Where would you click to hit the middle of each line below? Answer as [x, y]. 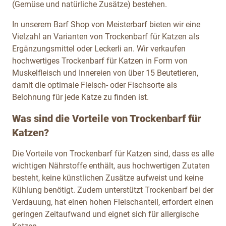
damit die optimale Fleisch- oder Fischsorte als [95, 85]
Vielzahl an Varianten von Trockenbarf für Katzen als [106, 36]
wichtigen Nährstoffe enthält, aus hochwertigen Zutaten [111, 165]
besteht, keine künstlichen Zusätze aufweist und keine [108, 178]
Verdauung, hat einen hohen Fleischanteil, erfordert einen [113, 202]
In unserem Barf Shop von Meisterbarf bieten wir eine [106, 24]
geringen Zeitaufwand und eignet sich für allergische [105, 214]
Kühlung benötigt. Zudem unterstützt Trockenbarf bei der [113, 190]
